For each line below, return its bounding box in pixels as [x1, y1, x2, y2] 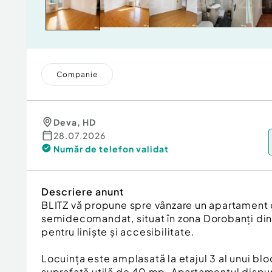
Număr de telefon [53, 143, 134, 154]
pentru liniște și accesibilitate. [41, 225, 195, 238]
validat [136, 143, 169, 154]
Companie [56, 70, 98, 79]
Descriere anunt [41, 185, 124, 198]
